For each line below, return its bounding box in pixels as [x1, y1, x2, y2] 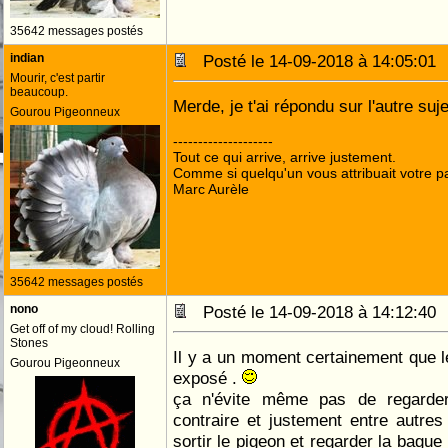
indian [10, 51, 44, 65]
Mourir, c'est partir [10, 71, 105, 85]
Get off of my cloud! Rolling [10, 322, 155, 336]
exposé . [173, 368, 242, 388]
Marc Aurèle [173, 181, 249, 197]
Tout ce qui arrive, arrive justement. [173, 149, 396, 165]
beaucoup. [10, 85, 68, 99]
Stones [10, 336, 48, 350]
